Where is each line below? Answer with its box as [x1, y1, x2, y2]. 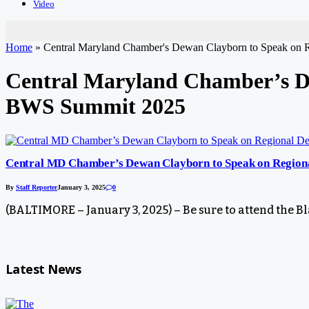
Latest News [6, 260, 81, 277]
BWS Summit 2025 [6, 94, 186, 119]
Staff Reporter [16, 183, 57, 191]
